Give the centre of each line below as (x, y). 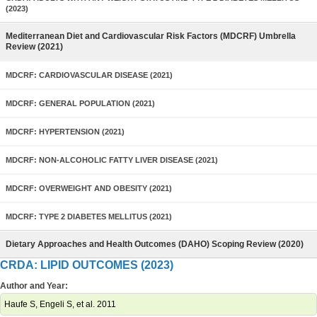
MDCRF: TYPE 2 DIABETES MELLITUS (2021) (89, 217)
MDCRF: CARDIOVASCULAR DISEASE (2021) (89, 75)
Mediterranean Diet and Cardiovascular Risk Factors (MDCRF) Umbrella (151, 36)
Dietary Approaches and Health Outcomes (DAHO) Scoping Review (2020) (155, 244)
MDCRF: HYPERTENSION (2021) (65, 132)
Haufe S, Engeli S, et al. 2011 (60, 304)
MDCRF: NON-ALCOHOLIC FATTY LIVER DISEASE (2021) (112, 160)
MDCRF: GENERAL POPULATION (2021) (80, 103)
